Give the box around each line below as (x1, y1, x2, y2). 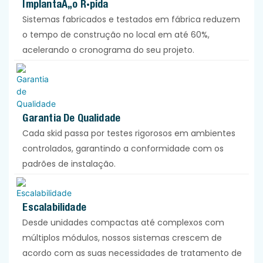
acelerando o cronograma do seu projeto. (22, 43, 195, 56)
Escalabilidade (22, 200, 86, 213)
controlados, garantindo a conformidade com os (22, 142, 224, 154)
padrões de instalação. (22, 157, 116, 170)
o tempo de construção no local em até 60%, (22, 28, 210, 41)
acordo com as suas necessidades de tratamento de (22, 247, 242, 259)
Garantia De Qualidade (22, 111, 121, 124)
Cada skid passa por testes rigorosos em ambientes (22, 127, 236, 139)
